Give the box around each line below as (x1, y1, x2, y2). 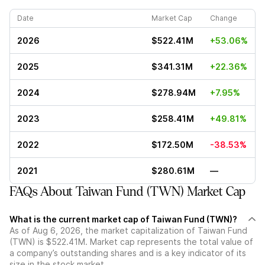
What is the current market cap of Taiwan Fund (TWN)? (9, 214, 237, 224)
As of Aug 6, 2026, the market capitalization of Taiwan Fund (9, 225, 247, 235)
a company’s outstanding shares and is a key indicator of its (9, 248, 246, 258)
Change (210, 14, 237, 22)
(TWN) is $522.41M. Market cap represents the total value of (9, 237, 253, 247)
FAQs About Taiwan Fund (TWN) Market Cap (9, 185, 245, 199)
